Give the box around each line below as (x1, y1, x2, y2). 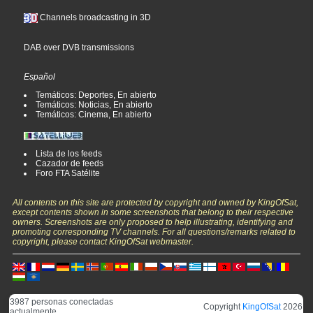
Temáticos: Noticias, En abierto (36, 100, 153, 110)
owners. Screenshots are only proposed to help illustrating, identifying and (13, 217, 293, 228)
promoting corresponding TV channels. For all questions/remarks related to (13, 227, 296, 238)
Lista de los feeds (36, 149, 103, 159)
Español (24, 72, 56, 82)
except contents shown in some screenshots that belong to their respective (13, 208, 294, 218)
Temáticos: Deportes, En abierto (36, 90, 157, 101)
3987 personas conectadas (10, 297, 114, 307)
